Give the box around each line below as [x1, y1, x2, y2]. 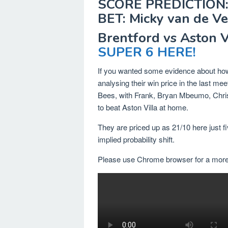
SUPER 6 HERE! [98, 43, 196, 62]
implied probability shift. [98, 134, 175, 145]
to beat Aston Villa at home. [98, 102, 188, 113]
